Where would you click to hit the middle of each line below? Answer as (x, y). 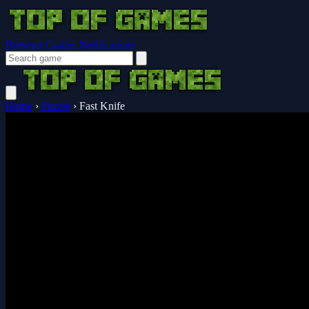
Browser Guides (42, 44)
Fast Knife (102, 106)
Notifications (107, 44)
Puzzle (56, 106)
